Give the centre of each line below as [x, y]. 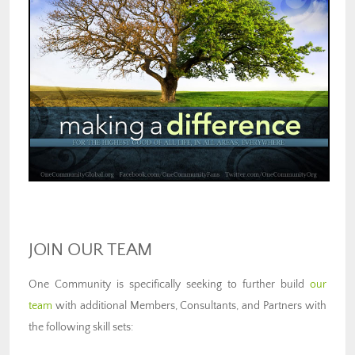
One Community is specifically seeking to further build [169, 285]
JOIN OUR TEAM [90, 250]
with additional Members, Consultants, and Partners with [189, 306]
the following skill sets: [81, 328]
